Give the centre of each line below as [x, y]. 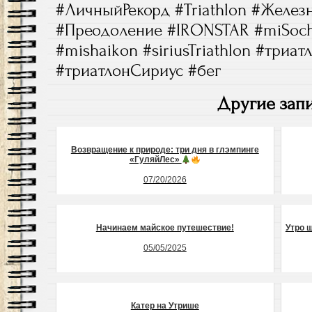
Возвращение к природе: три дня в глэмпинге [165, 150]
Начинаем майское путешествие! [165, 228]
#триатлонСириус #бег [138, 70]
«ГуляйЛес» [155, 160]
